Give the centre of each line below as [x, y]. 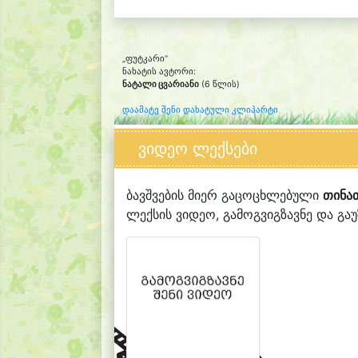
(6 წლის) [219, 84]
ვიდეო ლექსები [198, 149]
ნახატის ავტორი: [159, 72]
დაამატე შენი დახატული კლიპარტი [200, 110]
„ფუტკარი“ [145, 59]
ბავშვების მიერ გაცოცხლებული [225, 195]
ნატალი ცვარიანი [161, 84]
